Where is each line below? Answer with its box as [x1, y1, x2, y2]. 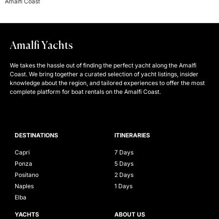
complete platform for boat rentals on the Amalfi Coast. [10, 88, 161, 95]
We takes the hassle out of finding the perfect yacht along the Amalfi [10, 61, 197, 69]
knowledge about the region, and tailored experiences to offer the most [10, 79, 205, 87]
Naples [15, 182, 34, 190]
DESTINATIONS [15, 131, 58, 139]
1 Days [114, 182, 132, 190]
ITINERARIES [114, 131, 150, 139]
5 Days [114, 160, 133, 168]
